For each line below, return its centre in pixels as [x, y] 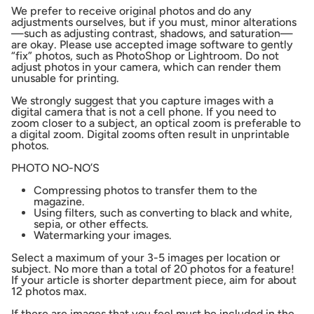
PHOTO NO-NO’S [55, 168]
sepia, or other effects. [91, 224]
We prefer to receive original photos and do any [131, 11]
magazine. [59, 202]
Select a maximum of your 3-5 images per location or [146, 258]
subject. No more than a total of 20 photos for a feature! [153, 269]
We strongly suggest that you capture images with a [142, 101]
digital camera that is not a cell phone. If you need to [144, 112]
